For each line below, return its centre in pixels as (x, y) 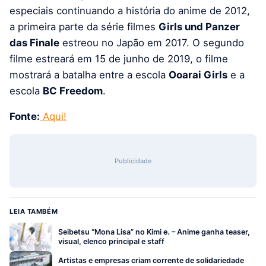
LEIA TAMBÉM (34, 211)
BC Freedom (73, 91)
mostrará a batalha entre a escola (89, 75)
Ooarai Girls (198, 75)
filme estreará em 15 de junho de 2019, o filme (119, 58)
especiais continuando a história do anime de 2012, (130, 10)
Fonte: (25, 116)
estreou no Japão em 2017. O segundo (152, 42)
